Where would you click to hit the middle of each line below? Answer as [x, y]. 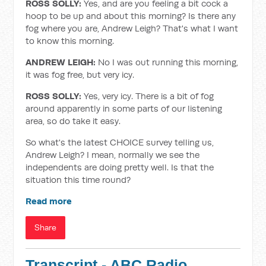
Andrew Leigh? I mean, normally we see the [113, 155]
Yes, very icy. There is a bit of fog [148, 96]
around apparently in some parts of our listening [124, 108]
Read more [49, 201]
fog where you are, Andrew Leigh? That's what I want [132, 28]
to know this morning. [70, 41]
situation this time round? [80, 180]
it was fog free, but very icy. [81, 75]
